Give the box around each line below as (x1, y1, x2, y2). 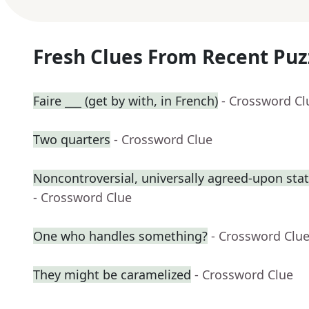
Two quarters (33, 131, 110, 148)
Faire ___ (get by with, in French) (33, 92, 218, 110)
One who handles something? (33, 228, 208, 245)
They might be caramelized (33, 266, 191, 283)
